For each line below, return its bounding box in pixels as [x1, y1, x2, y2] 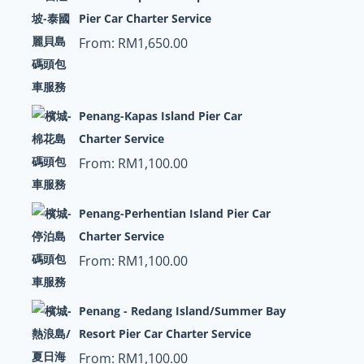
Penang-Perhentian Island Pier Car [78, 206, 271, 221]
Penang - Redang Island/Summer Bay [78, 303, 286, 318]
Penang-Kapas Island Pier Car [78, 108, 242, 123]
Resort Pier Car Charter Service [78, 326, 251, 341]
